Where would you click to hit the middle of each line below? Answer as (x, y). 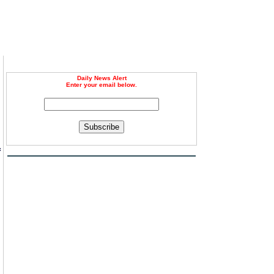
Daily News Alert (102, 78)
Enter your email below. (102, 85)
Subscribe (102, 127)
